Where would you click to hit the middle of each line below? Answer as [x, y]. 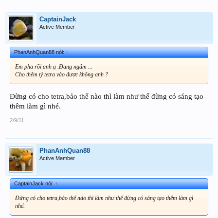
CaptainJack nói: [35, 183]
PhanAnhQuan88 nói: [40, 52]
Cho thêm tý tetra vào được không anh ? [62, 75]
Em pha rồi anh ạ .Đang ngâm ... [54, 67]
